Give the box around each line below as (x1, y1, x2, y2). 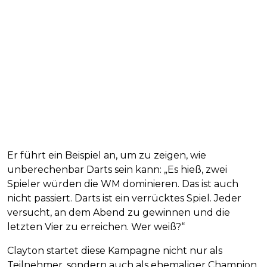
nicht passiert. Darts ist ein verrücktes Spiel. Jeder (7, 192, 241, 204)
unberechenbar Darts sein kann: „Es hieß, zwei (7, 163, 227, 175)
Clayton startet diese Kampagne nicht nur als (7, 244, 222, 256)
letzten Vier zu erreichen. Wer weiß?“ (7, 221, 185, 232)
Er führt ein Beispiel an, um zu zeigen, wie (7, 149, 206, 161)
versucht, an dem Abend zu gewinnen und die (7, 206, 230, 218)
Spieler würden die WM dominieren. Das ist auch (7, 178, 238, 190)
